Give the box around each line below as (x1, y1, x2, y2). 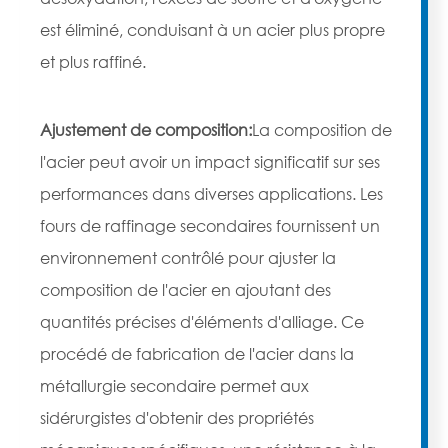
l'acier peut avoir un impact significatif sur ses (40, 151, 380, 173)
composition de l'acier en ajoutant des (40, 279, 331, 301)
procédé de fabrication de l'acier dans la (40, 343, 354, 365)
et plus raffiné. (40, 51, 146, 73)
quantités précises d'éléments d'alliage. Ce (40, 311, 364, 333)
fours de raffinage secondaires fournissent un (40, 215, 380, 237)
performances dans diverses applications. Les (40, 183, 383, 205)
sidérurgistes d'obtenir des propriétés (40, 407, 314, 429)
